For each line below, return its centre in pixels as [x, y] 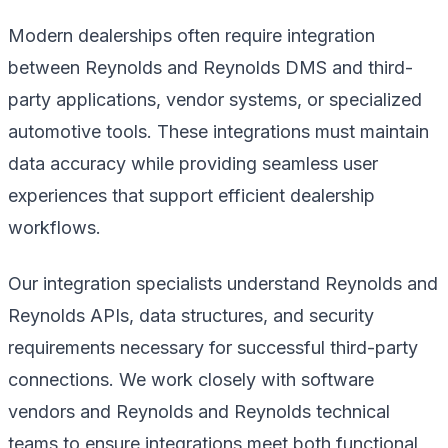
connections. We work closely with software [191, 379]
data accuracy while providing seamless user [193, 163]
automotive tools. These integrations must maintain [218, 131]
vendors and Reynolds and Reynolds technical [199, 411]
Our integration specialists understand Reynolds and [223, 283]
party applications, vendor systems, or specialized [215, 99]
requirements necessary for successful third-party [213, 347]
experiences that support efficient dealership [191, 195]
